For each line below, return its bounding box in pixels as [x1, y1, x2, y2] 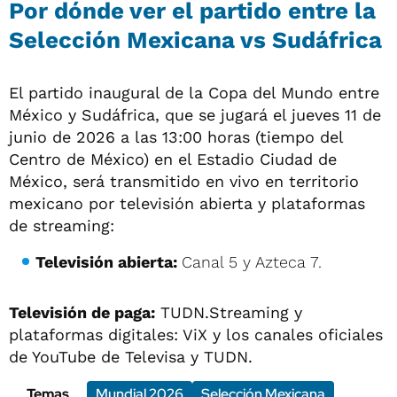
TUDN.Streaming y [155, 302, 302, 322]
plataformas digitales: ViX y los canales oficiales [9, 324, 383, 344]
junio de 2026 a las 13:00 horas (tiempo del [9, 127, 343, 146]
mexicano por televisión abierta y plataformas [9, 193, 365, 213]
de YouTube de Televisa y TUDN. [9, 346, 253, 366]
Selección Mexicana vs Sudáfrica [9, 26, 382, 53]
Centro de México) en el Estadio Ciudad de [9, 149, 337, 168]
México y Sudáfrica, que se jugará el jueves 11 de [9, 105, 381, 124]
